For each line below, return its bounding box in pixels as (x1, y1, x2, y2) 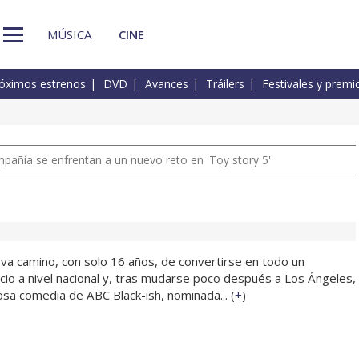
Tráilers (206, 76, 244, 92)
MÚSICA (47, 26, 91, 42)
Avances (145, 76, 188, 92)
